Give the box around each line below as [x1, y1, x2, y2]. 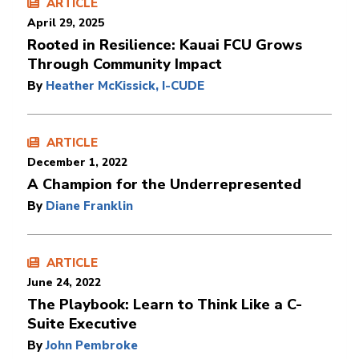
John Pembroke [46, 337, 138, 353]
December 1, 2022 [27, 154, 127, 170]
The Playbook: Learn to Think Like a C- [27, 294, 302, 314]
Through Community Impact [27, 54, 222, 74]
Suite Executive [27, 313, 137, 333]
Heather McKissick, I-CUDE [46, 77, 204, 94]
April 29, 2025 [27, 14, 104, 30]
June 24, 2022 [27, 274, 101, 290]
